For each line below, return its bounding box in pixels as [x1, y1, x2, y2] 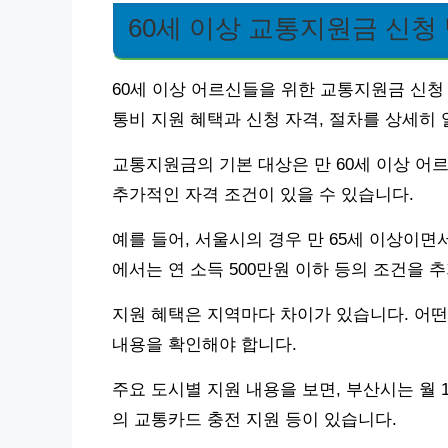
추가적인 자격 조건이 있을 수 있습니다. [112, 184, 414, 204]
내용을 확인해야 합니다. [112, 334, 297, 354]
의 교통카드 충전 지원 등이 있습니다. [112, 409, 397, 429]
